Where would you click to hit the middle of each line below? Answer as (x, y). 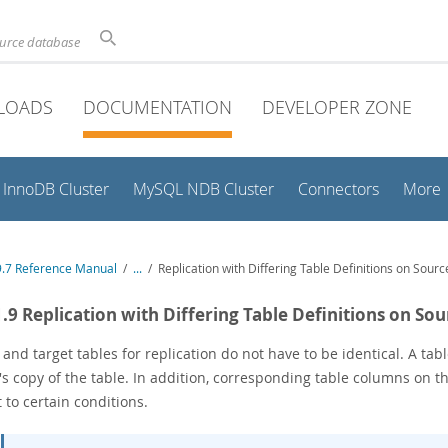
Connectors (338, 189)
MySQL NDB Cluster (203, 189)
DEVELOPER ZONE (337, 107)
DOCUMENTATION (157, 107)
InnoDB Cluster (56, 189)
